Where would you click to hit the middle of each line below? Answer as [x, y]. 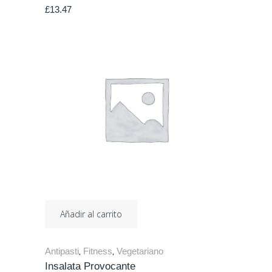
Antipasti [62, 251]
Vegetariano [140, 251]
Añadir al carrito [91, 214]
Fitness [98, 251]
